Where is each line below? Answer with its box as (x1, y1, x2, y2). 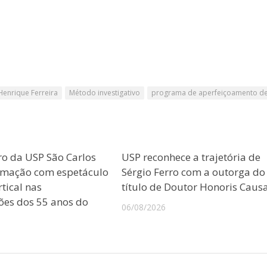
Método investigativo (69, 87, 140, 98)
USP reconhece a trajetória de (122, 150, 261, 164)
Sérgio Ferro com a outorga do (122, 164, 266, 179)
